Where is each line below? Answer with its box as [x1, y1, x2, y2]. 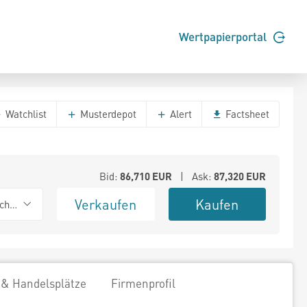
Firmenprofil [111, 275, 175, 291]
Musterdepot [77, 107, 136, 121]
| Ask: [171, 169, 214, 183]
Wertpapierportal [179, 29, 269, 45]
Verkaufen [75, 195, 137, 213]
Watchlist [3, 107, 47, 121]
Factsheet [223, 107, 269, 121]
